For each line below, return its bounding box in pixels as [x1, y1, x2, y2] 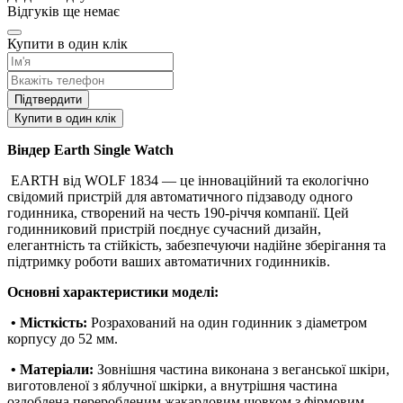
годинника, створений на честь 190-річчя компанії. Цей [7, 204, 349, 220]
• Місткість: [7, 314, 91, 330]
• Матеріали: [7, 361, 94, 377]
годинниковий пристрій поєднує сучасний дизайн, [7, 220, 321, 237]
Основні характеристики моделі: [7, 283, 219, 300]
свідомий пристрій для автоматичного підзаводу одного [7, 188, 353, 204]
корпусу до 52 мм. [7, 330, 118, 346]
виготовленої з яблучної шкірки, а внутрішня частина [7, 377, 337, 393]
